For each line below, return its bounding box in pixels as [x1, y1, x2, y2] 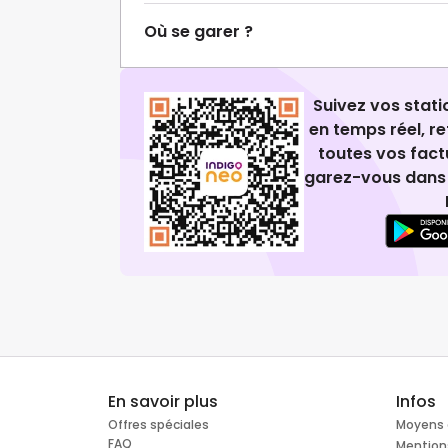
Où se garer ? [144, 20, 253, 44]
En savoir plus [108, 390, 218, 414]
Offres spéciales [108, 416, 209, 434]
